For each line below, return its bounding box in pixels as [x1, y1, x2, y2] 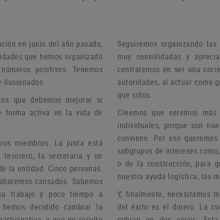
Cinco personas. [48, 163, 103, 174]
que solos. [117, 89, 152, 101]
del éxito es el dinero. [117, 201, 200, 213]
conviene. [117, 133, 154, 144]
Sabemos [72, 176, 103, 187]
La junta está [54, 137, 103, 149]
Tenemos [72, 64, 103, 75]
